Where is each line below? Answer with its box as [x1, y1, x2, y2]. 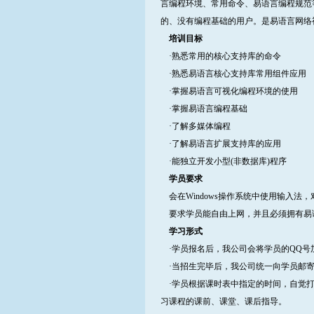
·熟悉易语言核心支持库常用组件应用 [161, 69, 306, 78]
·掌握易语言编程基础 [161, 104, 247, 114]
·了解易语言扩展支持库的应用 [161, 139, 281, 149]
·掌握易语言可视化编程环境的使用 [161, 86, 298, 96]
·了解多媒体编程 [161, 121, 231, 131]
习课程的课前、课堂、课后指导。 [161, 296, 287, 306]
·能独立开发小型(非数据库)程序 [161, 156, 287, 166]
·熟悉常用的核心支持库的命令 [161, 51, 281, 61]
